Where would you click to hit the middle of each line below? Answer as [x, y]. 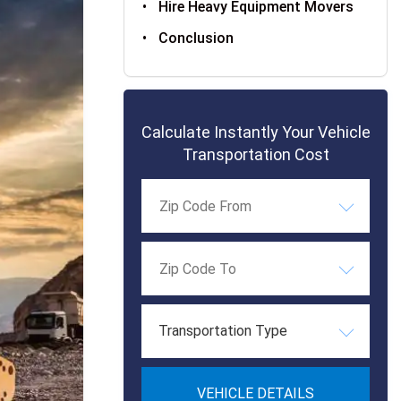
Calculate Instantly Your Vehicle [256, 132]
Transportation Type [223, 331]
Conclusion [196, 38]
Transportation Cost [256, 154]
